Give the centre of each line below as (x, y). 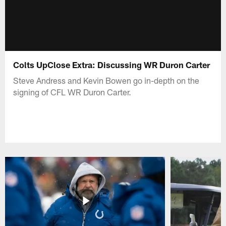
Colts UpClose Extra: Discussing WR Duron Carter (112, 64)
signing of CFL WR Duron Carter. (72, 92)
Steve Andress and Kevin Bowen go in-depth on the (106, 80)
